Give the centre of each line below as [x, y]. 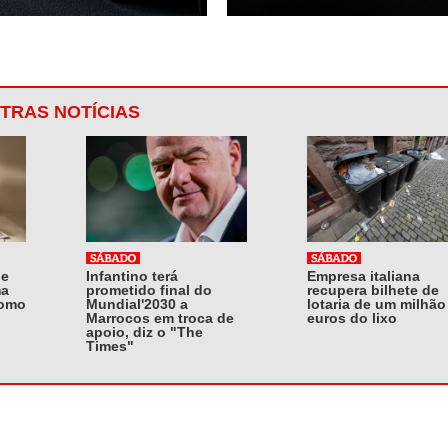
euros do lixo [352, 317]
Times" [110, 345]
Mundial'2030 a [137, 303]
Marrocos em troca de [160, 317]
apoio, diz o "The [144, 331]
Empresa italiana [363, 275]
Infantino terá [132, 275]
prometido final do [149, 289]
